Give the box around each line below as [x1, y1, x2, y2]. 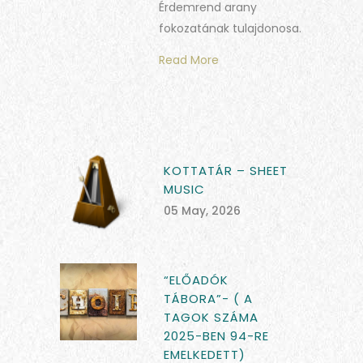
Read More [159, 52, 219, 69]
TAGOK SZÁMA [164, 309, 258, 327]
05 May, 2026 [164, 203, 241, 220]
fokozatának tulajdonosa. [159, 20, 301, 37]
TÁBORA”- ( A [164, 290, 253, 308]
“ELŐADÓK [164, 271, 228, 289]
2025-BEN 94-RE [164, 327, 269, 345]
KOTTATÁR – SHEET [164, 162, 288, 180]
